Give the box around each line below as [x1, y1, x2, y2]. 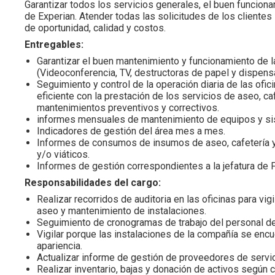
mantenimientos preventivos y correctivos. [37, 102, 219, 114]
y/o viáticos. [37, 149, 90, 160]
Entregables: [25, 39, 83, 50]
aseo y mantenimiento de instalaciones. [37, 205, 206, 217]
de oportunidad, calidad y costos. [25, 22, 166, 34]
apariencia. [37, 240, 82, 252]
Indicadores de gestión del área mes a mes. [37, 125, 225, 137]
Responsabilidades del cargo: [25, 177, 161, 188]
